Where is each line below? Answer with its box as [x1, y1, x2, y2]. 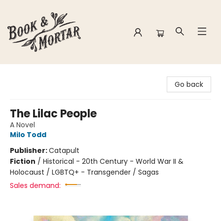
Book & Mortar [7, 69, 56, 78]
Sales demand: [10, 181, 61, 190]
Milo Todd [10, 130, 46, 140]
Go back [175, 79, 203, 89]
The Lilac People [10, 106, 97, 121]
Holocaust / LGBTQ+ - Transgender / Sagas [10, 167, 159, 177]
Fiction [10, 156, 36, 166]
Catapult [49, 146, 79, 155]
